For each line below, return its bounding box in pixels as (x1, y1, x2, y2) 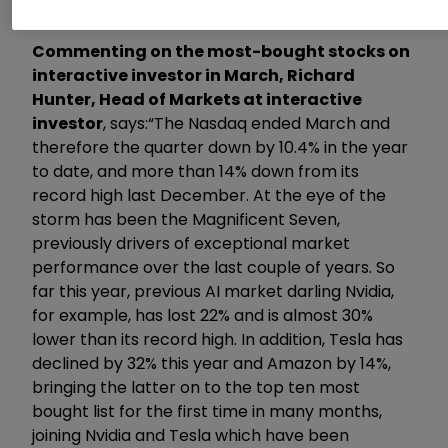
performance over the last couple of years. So (32, 255, 395, 279)
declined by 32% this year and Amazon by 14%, (32, 351, 391, 375)
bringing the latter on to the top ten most (32, 375, 360, 399)
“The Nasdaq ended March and (148, 111, 390, 135)
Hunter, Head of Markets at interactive (32, 87, 362, 111)
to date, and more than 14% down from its (32, 159, 359, 183)
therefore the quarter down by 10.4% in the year (32, 135, 408, 159)
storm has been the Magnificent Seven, (32, 207, 340, 231)
